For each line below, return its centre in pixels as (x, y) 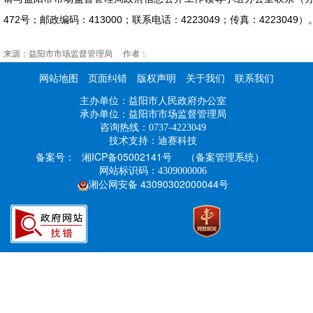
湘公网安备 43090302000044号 (159, 184)
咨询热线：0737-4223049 (153, 128)
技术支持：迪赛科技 (153, 141)
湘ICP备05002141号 (126, 157)
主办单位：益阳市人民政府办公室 (153, 101)
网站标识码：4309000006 (153, 171)
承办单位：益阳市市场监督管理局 (153, 115)
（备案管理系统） (225, 157)
